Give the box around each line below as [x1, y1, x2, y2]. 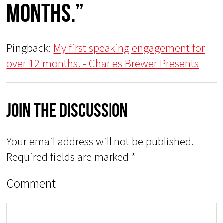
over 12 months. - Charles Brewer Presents [6, 56, 199, 71]
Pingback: [6, 40, 54, 55]
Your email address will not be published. [6, 133, 194, 148]
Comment [6, 175, 56, 191]
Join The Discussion [6, 99, 128, 121]
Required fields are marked [6, 149, 132, 164]
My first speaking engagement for [53, 40, 205, 55]
